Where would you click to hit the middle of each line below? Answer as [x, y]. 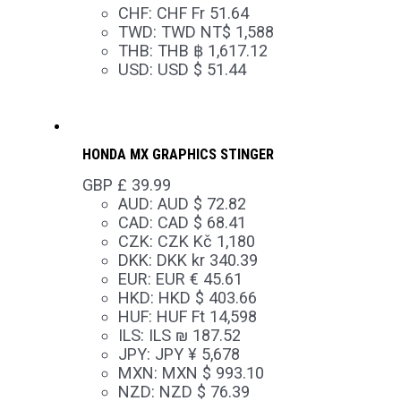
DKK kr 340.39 [207, 260]
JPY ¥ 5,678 [197, 354]
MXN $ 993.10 [213, 372]
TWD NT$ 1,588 [217, 31]
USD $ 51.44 [201, 69]
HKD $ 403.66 [207, 297]
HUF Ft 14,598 [206, 316]
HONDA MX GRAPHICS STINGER [178, 155]
